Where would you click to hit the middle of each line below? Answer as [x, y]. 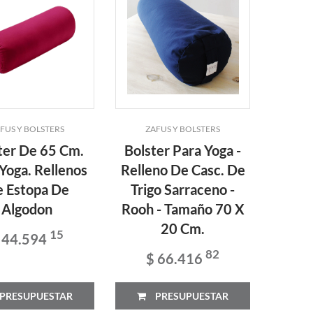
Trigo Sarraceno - [183, 189]
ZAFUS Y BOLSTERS [183, 129]
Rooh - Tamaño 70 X [183, 209]
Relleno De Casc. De [183, 169]
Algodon [27, 209]
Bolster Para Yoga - [183, 150]
